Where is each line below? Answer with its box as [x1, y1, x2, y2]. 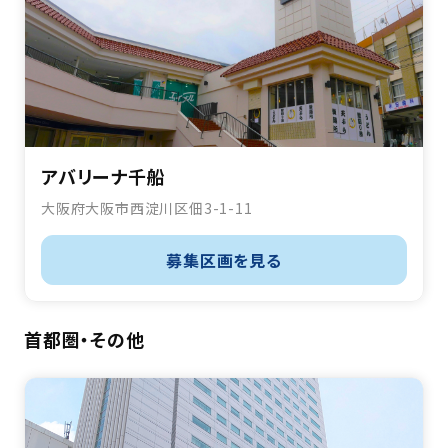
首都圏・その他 [24, 326, 145, 353]
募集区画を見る [166, 248, 282, 273]
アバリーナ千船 [41, 163, 166, 190]
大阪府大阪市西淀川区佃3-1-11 [41, 198, 253, 219]
